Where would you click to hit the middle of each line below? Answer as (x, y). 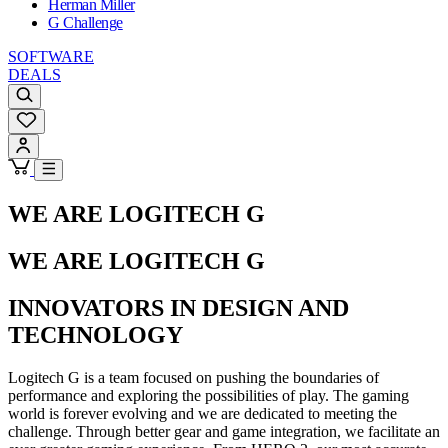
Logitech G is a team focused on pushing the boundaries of (193, 377)
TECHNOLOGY (95, 334)
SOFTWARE (51, 57)
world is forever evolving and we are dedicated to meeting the (202, 413)
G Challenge (85, 23)
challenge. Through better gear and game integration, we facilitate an (224, 431)
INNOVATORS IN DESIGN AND (178, 307)
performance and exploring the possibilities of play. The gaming (208, 395)
